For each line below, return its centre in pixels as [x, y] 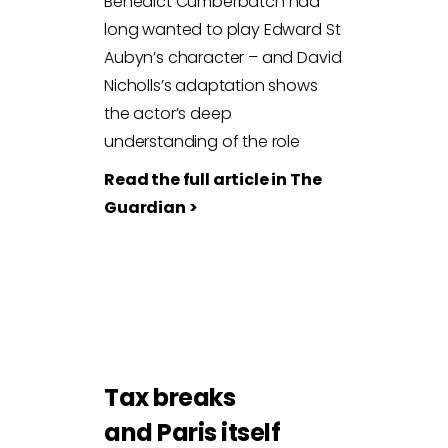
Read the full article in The [213, 179]
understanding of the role [202, 141]
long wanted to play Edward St [222, 29]
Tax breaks [170, 397]
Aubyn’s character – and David [223, 57]
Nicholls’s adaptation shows [211, 85]
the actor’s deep [168, 113]
